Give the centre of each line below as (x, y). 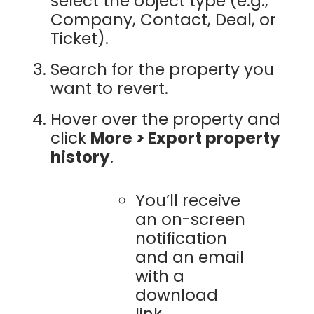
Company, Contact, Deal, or (163, 19)
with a (159, 276)
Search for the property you (162, 69)
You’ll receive (187, 200)
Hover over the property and (165, 120)
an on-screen (190, 219)
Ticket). (79, 38)
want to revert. (109, 88)
